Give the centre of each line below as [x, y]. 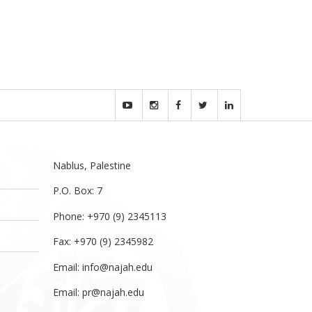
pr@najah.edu [113, 292]
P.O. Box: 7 [78, 190]
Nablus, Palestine [92, 165]
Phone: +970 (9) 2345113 [110, 216]
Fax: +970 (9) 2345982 [103, 241]
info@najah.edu [117, 267]
